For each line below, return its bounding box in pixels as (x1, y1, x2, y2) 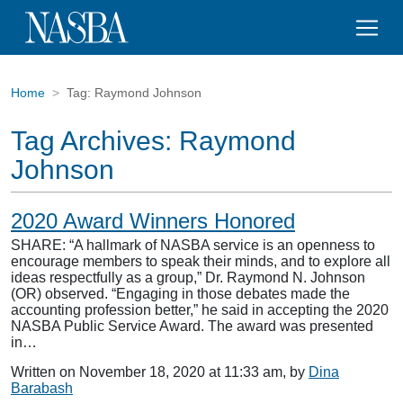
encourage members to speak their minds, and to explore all (11, 254, 390, 269)
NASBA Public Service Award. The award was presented (11, 318, 373, 334)
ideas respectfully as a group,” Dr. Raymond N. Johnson (11, 270, 365, 285)
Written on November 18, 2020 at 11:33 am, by (11, 364, 309, 380)
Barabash (11, 381, 73, 396)
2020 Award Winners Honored (11, 209, 295, 233)
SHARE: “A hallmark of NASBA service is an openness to (11, 237, 375, 253)
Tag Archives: (11, 126, 179, 156)
